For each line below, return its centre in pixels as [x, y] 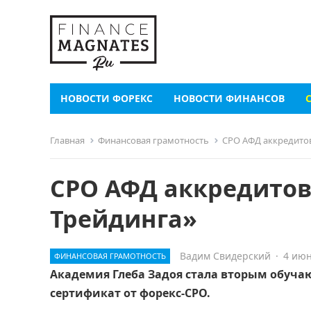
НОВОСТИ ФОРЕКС [107, 98]
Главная [67, 140]
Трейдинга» [124, 219]
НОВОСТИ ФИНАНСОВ [229, 98]
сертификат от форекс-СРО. [130, 293]
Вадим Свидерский [225, 256]
